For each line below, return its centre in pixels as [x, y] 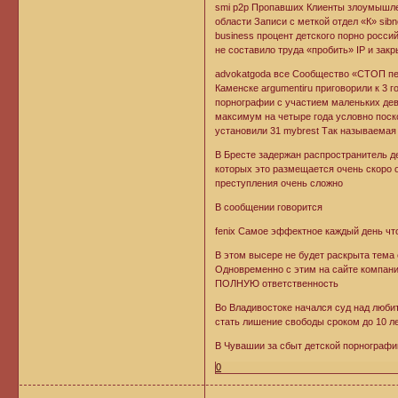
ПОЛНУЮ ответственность [277, 283]
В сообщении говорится [269, 207]
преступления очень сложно [279, 183]
